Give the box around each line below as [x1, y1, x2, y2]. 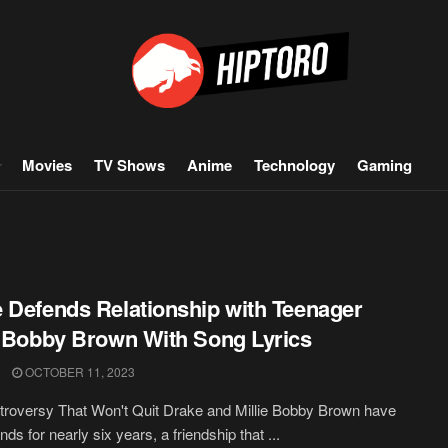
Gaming [357, 154, 412, 176]
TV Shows [94, 154, 165, 176]
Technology [254, 154, 335, 176]
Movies [22, 154, 72, 176]
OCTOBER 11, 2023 [22, 363, 135, 380]
